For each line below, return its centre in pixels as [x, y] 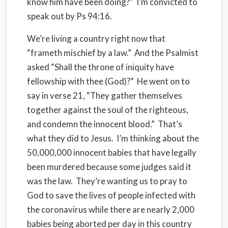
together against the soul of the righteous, [108, 110]
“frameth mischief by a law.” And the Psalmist [113, 53]
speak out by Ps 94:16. [69, 16]
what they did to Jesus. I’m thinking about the [113, 138]
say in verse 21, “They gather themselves [105, 95]
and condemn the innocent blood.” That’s [105, 124]
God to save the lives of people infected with [111, 195]
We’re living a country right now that [96, 38]
